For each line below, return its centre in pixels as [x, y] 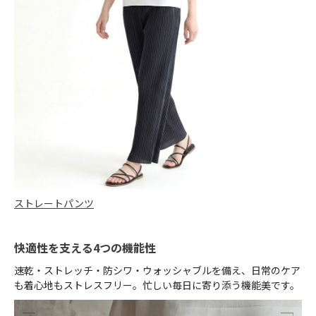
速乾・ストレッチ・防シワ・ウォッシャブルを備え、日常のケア [157, 270]
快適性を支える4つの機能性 [85, 247]
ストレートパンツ [54, 203]
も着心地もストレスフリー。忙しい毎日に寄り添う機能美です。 [157, 285]
